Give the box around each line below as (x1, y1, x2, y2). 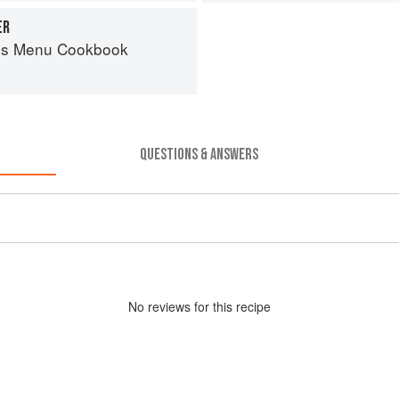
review (148, 297, 184, 315)
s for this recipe (184, 297, 271, 315)
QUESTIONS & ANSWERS (140, 144, 259, 164)
